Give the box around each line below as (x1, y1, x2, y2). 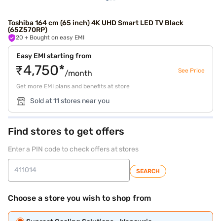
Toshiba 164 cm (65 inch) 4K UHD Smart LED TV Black (8, 19, 184, 27)
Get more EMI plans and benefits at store (16, 83, 130, 90)
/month (65, 69, 92, 78)
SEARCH (136, 168, 160, 175)
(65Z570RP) (8, 26, 47, 34)
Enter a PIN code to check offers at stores (8, 145, 139, 153)
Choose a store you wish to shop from (8, 193, 151, 203)
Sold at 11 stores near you (30, 97, 110, 105)
